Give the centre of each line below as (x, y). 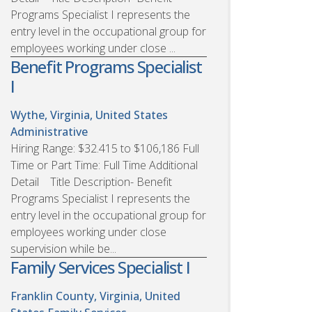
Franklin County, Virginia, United (95, 296)
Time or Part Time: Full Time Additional (104, 165)
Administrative (49, 131)
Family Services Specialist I (100, 267)
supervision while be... (63, 248)
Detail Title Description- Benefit (91, 181)
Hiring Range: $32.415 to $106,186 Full (105, 148)
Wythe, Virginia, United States (89, 115)
